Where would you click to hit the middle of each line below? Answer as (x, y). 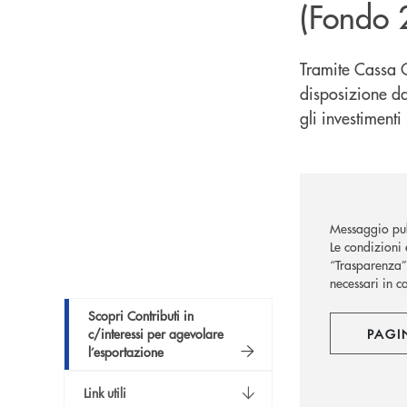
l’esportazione (126, 352)
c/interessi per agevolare (156, 334)
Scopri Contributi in (141, 316)
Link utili (105, 393)
